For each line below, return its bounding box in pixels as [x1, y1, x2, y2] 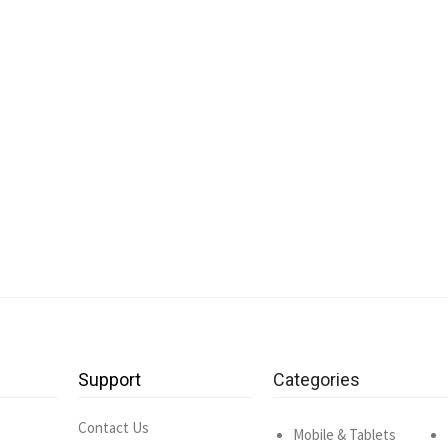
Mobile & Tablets [293, 425, 396, 444]
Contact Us [78, 418, 149, 437]
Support [78, 369, 141, 390]
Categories [273, 369, 360, 390]
